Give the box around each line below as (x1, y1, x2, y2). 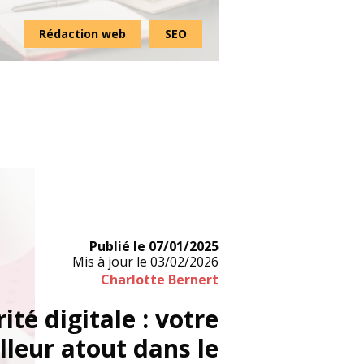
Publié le (89, 237, 145, 255)
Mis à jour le (71, 253, 147, 271)
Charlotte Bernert (100, 271, 219, 288)
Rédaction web (39, 26, 126, 41)
